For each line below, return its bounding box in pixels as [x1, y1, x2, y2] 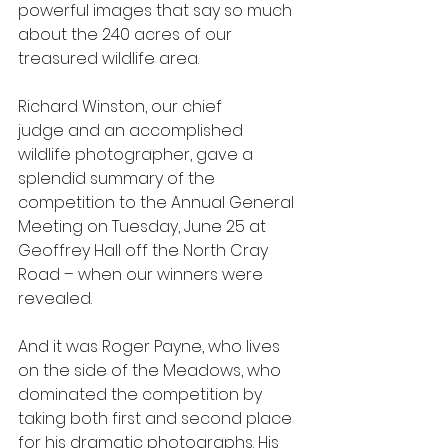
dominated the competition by [18, 383, 266, 406]
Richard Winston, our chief [18, 95, 226, 118]
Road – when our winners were [18, 263, 267, 286]
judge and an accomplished [18, 119, 247, 142]
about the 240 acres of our [18, 23, 236, 46]
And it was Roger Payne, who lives [18, 335, 284, 358]
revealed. [18, 287, 92, 310]
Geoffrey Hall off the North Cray [18, 239, 272, 262]
